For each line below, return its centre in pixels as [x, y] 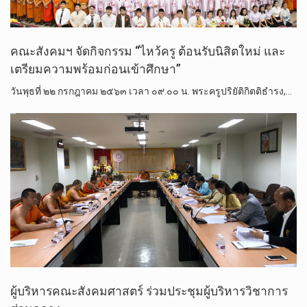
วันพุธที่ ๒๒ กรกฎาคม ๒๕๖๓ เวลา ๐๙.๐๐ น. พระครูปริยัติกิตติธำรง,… [151, 91]
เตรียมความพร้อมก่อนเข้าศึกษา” [96, 69]
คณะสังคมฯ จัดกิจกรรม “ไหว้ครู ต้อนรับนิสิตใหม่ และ [148, 51]
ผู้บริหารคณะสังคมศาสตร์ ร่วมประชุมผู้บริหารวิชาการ [149, 292]
